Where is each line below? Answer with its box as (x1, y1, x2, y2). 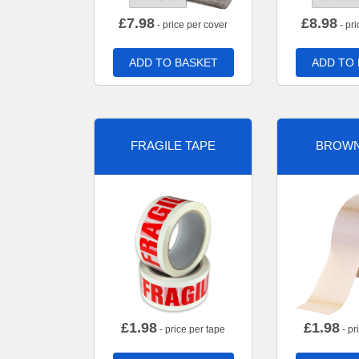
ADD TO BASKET (128, 55, 218, 69)
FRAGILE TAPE (131, 139, 216, 153)
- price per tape (157, 323, 225, 335)
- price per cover (155, 18, 228, 30)
